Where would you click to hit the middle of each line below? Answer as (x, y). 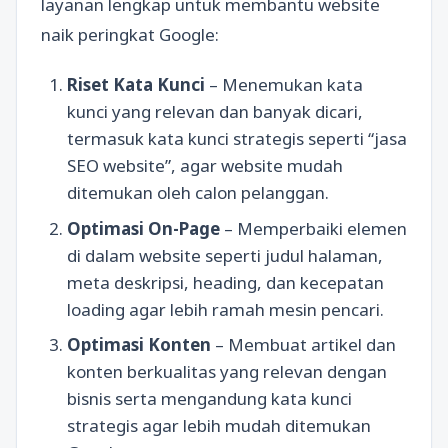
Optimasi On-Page (143, 228)
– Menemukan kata (283, 85)
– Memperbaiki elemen (313, 228)
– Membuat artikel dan (303, 345)
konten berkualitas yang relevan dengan (226, 372)
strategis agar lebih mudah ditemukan (218, 426)
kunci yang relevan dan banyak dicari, (214, 112)
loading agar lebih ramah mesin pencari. (225, 309)
